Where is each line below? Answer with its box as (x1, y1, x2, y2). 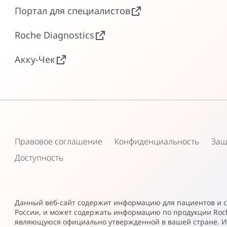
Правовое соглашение (15, 136, 103, 147)
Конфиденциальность (115, 136, 200, 147)
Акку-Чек (15, 53, 56, 65)
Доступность (15, 152, 64, 163)
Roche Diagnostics (15, 29, 95, 41)
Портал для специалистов (15, 5, 131, 17)
